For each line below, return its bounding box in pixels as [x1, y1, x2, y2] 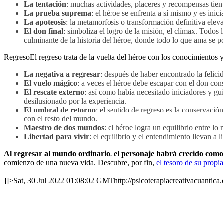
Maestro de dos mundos [24, 123, 104, 132]
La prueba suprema [24, 9, 91, 17]
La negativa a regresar [24, 70, 100, 78]
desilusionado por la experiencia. [24, 97, 126, 105]
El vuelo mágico [24, 79, 77, 87]
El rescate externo [24, 88, 84, 96]
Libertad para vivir [24, 132, 89, 141]
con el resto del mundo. [24, 114, 97, 123]
